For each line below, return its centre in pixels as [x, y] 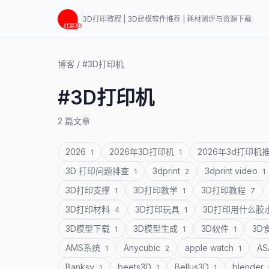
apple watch [210, 248]
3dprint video [232, 171]
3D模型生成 [157, 228]
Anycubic [143, 248]
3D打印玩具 [159, 209]
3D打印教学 [157, 190]
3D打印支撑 [89, 190]
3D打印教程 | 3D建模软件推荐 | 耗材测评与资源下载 [167, 19]
